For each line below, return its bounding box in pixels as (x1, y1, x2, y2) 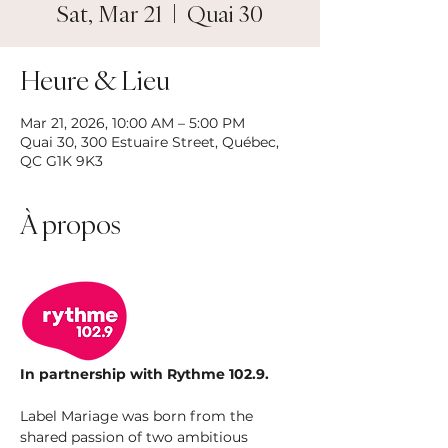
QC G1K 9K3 (20, 152, 103, 170)
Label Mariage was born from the (20, 406, 257, 425)
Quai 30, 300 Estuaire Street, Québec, (20, 133, 279, 151)
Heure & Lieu (20, 62, 170, 98)
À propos (20, 206, 121, 242)
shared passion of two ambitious (20, 427, 252, 446)
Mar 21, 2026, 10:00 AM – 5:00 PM (20, 114, 245, 132)
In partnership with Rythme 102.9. (20, 364, 269, 383)
